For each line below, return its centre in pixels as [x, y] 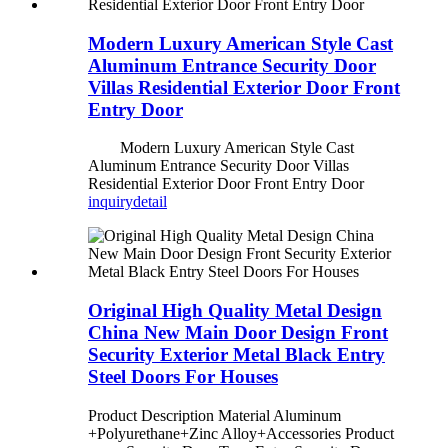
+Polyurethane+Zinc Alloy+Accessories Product [241, 433]
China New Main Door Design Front [238, 333]
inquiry [110, 202]
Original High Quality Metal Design [235, 311]
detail [150, 202]
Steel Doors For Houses [183, 377]
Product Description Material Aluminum [214, 415]
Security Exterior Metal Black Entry [236, 355]
